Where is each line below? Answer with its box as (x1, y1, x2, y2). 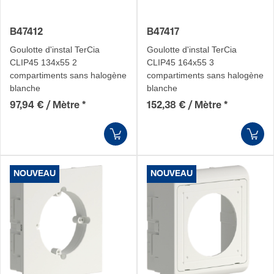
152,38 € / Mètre (147, 100, 221, 111)
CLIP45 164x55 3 (147, 57, 214, 67)
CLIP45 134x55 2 (10, 57, 77, 67)
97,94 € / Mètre (10, 100, 80, 111)
